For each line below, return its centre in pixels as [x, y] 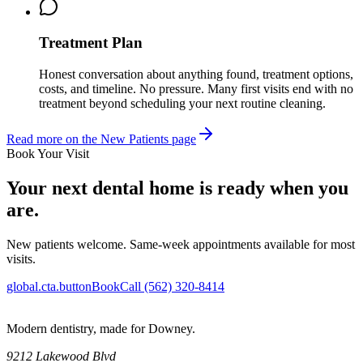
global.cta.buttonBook [63, 286]
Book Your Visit [48, 154]
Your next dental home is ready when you [177, 188]
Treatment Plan [91, 43]
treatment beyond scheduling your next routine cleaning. [182, 103]
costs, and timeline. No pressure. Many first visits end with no [196, 89]
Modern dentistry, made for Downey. [101, 328]
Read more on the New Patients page [101, 139]
